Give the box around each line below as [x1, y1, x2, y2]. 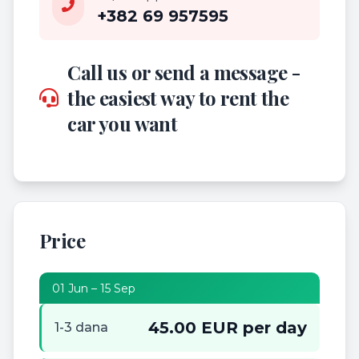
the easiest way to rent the [67, 85, 289, 111]
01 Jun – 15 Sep [52, 280, 135, 296]
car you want [67, 111, 178, 137]
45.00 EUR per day [148, 318, 307, 338]
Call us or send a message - [67, 59, 301, 86]
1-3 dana [54, 320, 108, 336]
